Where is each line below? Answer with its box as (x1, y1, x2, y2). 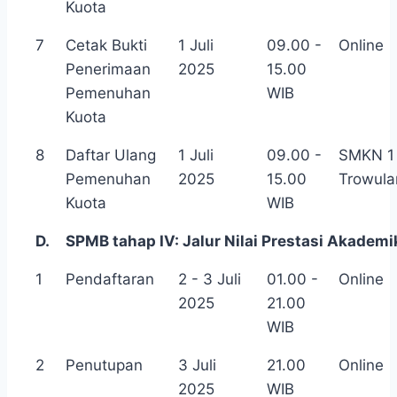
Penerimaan (66, 59, 151, 78)
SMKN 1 (339, 145, 394, 164)
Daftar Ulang (66, 145, 156, 164)
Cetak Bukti (66, 35, 147, 54)
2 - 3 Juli (178, 269, 241, 288)
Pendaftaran (66, 269, 154, 288)
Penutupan (66, 355, 143, 374)
